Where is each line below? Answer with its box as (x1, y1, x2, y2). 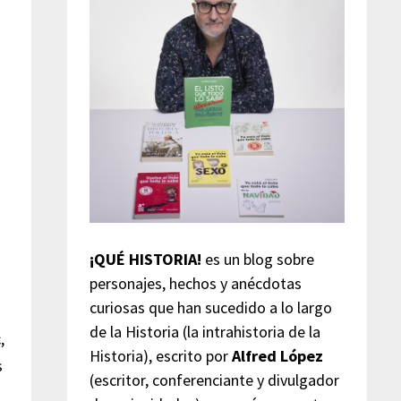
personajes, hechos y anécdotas (89, 272, 302, 294)
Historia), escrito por (89, 345, 232, 366)
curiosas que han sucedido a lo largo (89, 296, 332, 318)
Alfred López (231, 345, 323, 366)
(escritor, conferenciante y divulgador (89, 369, 339, 390)
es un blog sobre (200, 248, 314, 269)
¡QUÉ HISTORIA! (89, 248, 201, 269)
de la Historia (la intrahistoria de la (89, 320, 320, 342)
